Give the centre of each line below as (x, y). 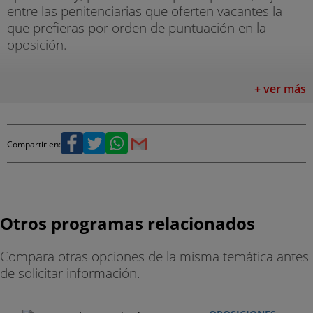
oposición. (37, 45)
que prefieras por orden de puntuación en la (137, 28)
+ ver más (280, 88)
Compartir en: (34, 144)
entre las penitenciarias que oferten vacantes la (145, 11)
